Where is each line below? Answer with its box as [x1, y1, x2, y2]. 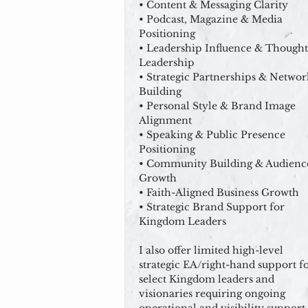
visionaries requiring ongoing [139, 287, 285, 300]
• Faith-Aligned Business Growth [139, 186, 299, 199]
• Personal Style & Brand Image [139, 100, 296, 112]
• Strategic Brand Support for [139, 201, 285, 213]
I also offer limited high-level [139, 244, 283, 256]
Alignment [139, 114, 192, 126]
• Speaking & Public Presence [139, 129, 285, 141]
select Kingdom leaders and [139, 273, 274, 285]
